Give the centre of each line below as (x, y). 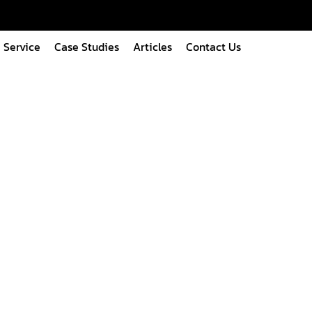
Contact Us (213, 47)
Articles (153, 47)
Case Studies (87, 47)
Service (22, 47)
